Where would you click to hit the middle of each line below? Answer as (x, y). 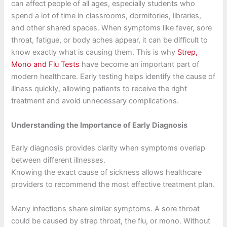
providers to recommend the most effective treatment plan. (113, 185)
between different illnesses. (59, 160)
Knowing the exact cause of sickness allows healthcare (107, 173)
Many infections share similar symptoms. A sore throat (106, 209)
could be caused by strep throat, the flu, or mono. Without (111, 221)
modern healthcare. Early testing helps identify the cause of (113, 77)
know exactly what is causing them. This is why (94, 52)
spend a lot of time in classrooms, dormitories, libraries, (106, 16)
